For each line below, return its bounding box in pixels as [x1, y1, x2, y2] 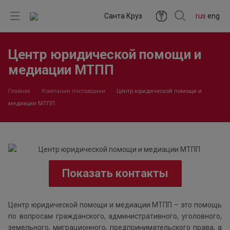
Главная [8, 88, 30, 94]
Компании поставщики [42, 88, 105, 94]
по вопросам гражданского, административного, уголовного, [8, 212, 222, 221]
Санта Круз [104, 12, 142, 20]
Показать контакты [62, 167, 168, 180]
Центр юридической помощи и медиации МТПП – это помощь [8, 201, 222, 209]
